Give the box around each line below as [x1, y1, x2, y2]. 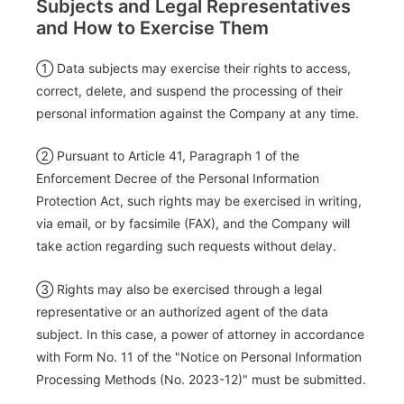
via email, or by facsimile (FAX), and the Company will [36, 216, 350, 232]
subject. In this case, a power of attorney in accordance [36, 326, 364, 342]
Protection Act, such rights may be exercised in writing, [36, 193, 362, 209]
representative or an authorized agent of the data [36, 303, 328, 319]
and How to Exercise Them [36, 16, 269, 39]
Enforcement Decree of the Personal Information [36, 170, 319, 187]
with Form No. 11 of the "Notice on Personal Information [36, 348, 362, 364]
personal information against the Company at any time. [36, 105, 359, 121]
